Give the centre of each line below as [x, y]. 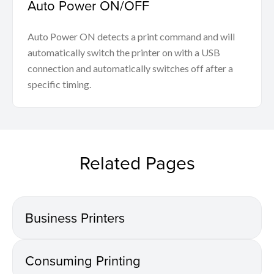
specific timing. [59, 84]
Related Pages [137, 163]
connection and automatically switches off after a [130, 68]
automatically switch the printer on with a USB [124, 53]
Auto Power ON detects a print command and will [131, 37]
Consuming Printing [83, 261]
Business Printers [75, 218]
